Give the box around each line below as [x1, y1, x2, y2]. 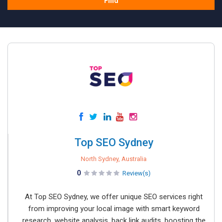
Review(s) [122, 169, 151, 177]
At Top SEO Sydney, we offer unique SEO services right [25, 192, 203, 201]
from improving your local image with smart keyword [28, 204, 200, 213]
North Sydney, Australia [81, 155, 147, 163]
